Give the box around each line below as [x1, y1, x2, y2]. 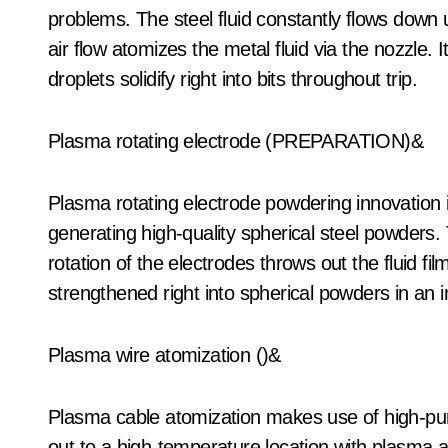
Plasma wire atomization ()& [48, 344, 281, 366]
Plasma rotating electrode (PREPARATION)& [48, 130, 423, 152]
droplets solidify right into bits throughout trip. [48, 68, 417, 90]
